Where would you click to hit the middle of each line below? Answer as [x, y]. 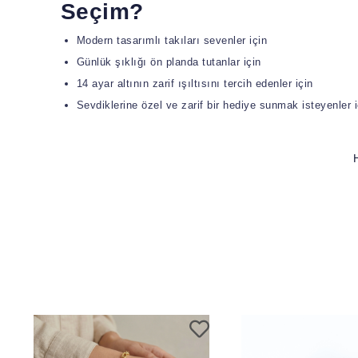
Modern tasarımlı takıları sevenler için [172, 40]
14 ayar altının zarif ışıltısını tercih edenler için [195, 83]
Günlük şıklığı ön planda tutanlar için [169, 62]
